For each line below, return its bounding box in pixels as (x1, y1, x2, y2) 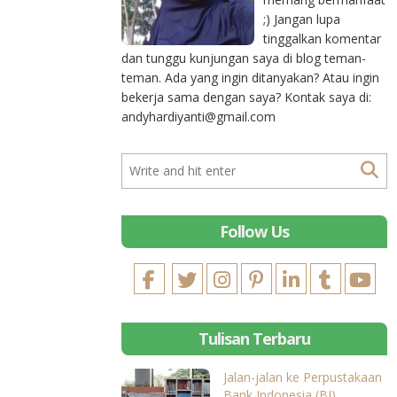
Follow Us (220, 221, 289, 242)
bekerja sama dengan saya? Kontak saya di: (121, 89, 371, 105)
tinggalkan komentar (263, 30, 381, 47)
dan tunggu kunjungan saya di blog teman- (121, 50, 366, 66)
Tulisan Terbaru (198, 328, 310, 349)
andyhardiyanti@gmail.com (121, 108, 276, 125)
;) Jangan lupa (263, 11, 340, 27)
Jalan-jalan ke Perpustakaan (223, 369, 382, 385)
